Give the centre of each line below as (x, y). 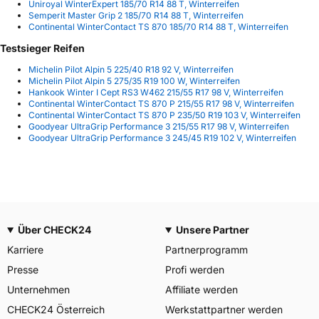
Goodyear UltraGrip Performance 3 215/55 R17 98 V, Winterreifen (159, 127)
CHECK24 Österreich (56, 309)
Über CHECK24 (54, 230)
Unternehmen (38, 289)
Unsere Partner (212, 230)
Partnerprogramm (206, 250)
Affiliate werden (202, 289)
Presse (23, 270)
